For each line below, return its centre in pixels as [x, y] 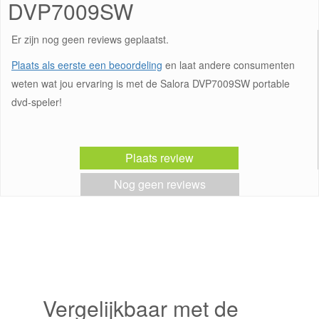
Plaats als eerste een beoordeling [87, 65]
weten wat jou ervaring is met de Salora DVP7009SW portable [151, 83]
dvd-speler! [37, 102]
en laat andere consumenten [229, 65]
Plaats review [159, 158]
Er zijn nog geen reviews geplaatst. [90, 39]
